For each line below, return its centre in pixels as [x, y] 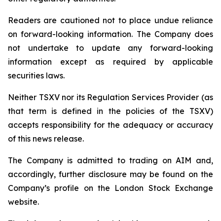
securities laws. [36, 75]
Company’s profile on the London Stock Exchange [110, 188]
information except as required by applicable [110, 62]
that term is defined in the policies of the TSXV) [110, 111]
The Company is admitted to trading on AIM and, [110, 160]
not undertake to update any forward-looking [110, 48]
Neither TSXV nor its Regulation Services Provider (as [110, 97]
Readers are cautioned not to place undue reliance [110, 20]
